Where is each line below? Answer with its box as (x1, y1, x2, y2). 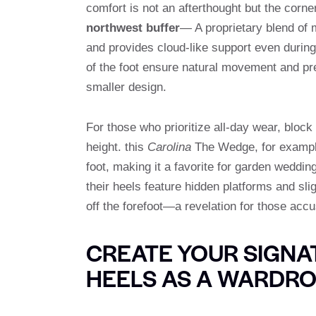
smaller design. (86, 80, 166, 95)
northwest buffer (86, 21, 180, 35)
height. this (86, 140, 147, 154)
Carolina (147, 140, 191, 154)
